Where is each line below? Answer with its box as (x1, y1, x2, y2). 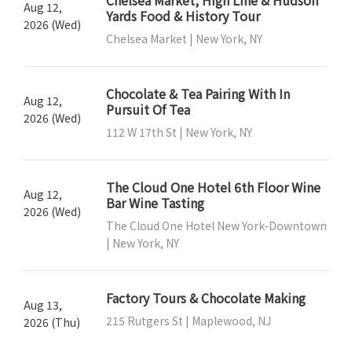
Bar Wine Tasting (105, 192, 204, 212)
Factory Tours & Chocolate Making (105, 288, 306, 307)
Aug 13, (24, 296, 62, 313)
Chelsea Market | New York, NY (105, 30, 262, 46)
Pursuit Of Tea (105, 99, 190, 119)
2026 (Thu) (24, 313, 80, 330)
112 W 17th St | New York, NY (105, 123, 252, 140)
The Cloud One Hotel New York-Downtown (105, 217, 327, 233)
